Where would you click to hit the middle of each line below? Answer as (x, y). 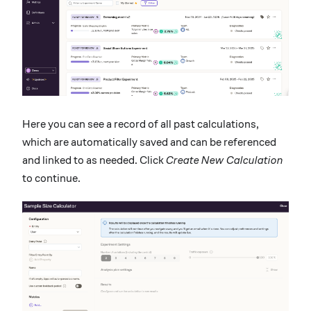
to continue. (51, 178)
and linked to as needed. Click (94, 160)
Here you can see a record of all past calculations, (141, 124)
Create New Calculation (225, 160)
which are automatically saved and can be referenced (149, 142)
